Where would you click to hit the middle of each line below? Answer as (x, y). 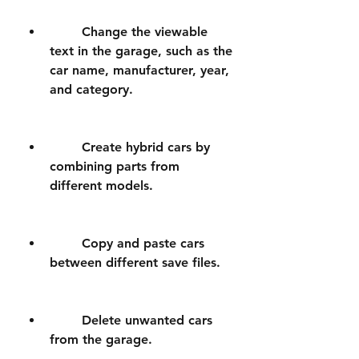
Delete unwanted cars (66, 320)
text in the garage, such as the (141, 51)
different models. (101, 186)
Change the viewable (66, 32)
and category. (91, 89)
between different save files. (135, 262)
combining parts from (115, 166)
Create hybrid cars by (66, 147)
